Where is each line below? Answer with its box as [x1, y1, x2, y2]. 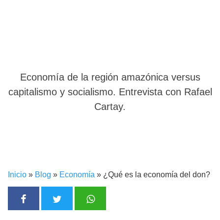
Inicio [8, 170, 27, 179]
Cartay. [94, 101, 126, 112]
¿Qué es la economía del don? [103, 170, 210, 179]
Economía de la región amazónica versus [20, 72, 200, 83]
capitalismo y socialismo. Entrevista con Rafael [8, 86, 212, 98]
